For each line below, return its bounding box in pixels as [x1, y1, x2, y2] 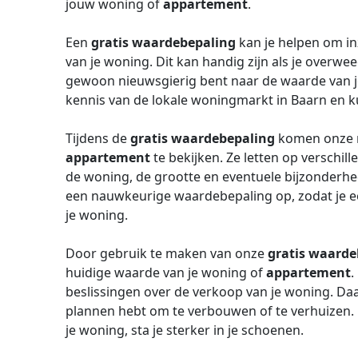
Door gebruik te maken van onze [66, 245, 268, 262]
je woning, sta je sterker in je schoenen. [66, 321, 304, 339]
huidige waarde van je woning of [66, 264, 266, 281]
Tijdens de [66, 129, 130, 147]
